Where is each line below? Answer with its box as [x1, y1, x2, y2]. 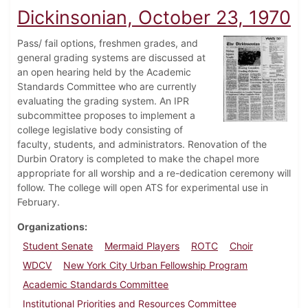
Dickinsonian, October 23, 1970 [17, 6, 291, 30]
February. [17, 196, 60, 208]
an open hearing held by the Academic [17, 66, 191, 78]
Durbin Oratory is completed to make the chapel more [17, 153, 259, 165]
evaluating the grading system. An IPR [17, 95, 189, 107]
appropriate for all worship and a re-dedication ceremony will [17, 167, 291, 179]
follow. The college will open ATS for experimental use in [17, 181, 268, 194]
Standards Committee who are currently [17, 80, 197, 93]
